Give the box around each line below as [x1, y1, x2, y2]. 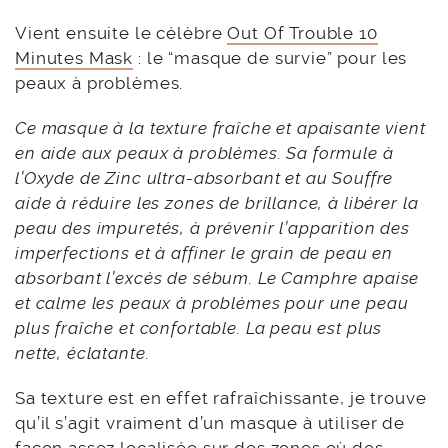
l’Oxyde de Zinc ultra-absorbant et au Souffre [15, 167, 394, 188]
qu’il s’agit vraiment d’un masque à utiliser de [15, 412, 405, 433]
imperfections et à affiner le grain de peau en [15, 242, 394, 263]
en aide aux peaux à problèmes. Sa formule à [15, 142, 394, 163]
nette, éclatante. [15, 342, 150, 363]
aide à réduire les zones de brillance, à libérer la [15, 192, 419, 213]
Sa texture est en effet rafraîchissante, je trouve [15, 387, 427, 408]
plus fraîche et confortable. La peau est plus [15, 317, 383, 338]
